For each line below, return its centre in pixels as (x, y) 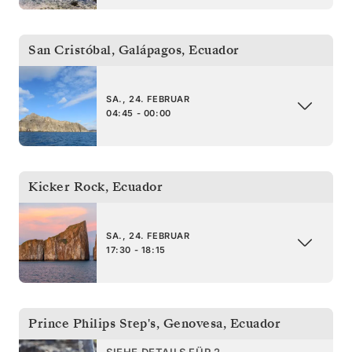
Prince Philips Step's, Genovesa (126, 323)
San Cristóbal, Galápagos (105, 50)
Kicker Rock (67, 187)
